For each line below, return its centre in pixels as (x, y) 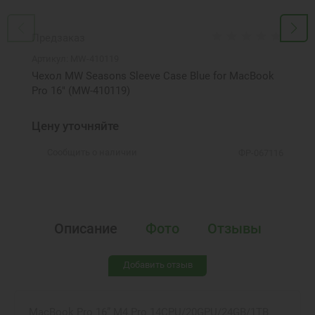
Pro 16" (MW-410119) (81, 90)
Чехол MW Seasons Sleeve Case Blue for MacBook (153, 76)
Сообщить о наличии (92, 152)
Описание (85, 228)
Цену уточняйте (75, 126)
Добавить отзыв (157, 264)
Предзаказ (58, 38)
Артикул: (50, 58)
